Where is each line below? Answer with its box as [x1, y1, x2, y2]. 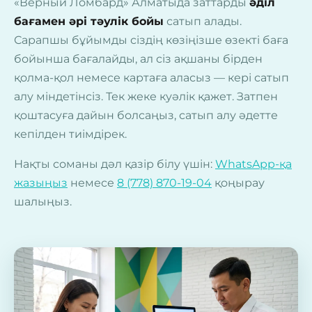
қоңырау [212, 175, 265, 189]
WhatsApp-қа [215, 157, 292, 171]
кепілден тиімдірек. [14, 127, 127, 141]
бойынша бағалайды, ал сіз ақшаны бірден [14, 52, 263, 65]
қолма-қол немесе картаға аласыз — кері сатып [14, 70, 289, 84]
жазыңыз [14, 175, 68, 189]
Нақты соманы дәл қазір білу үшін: [14, 157, 215, 171]
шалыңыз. [14, 194, 72, 208]
